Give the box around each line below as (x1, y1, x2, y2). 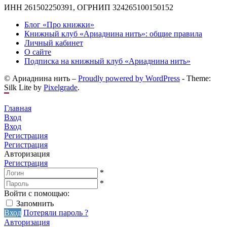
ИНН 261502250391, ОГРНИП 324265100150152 (4, 3, 173, 12)
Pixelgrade (44, 83, 78, 92)
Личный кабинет (24, 39, 83, 48)
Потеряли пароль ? (23, 208, 88, 217)
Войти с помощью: (4, 189, 71, 198)
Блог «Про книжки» (24, 20, 94, 29)
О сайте (24, 48, 51, 57)
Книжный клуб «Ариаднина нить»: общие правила (24, 29, 202, 39)
